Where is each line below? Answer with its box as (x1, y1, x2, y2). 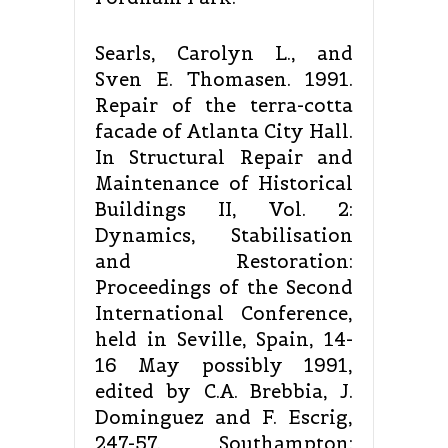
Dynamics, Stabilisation (95, 224, 353, 248)
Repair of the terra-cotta (95, 94, 353, 118)
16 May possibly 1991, (95, 354, 353, 378)
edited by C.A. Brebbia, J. (95, 380, 353, 404)
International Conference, (95, 302, 353, 326)
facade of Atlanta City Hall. (95, 120, 353, 144)
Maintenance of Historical (95, 172, 353, 196)
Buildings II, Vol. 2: (95, 198, 353, 222)
